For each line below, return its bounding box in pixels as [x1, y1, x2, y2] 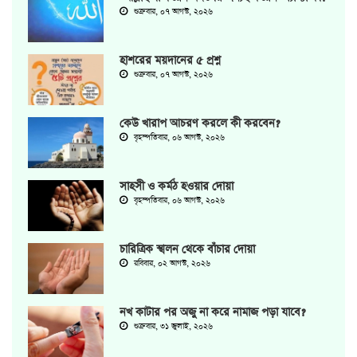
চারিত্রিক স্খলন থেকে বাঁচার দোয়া [120, 241, 255, 257]
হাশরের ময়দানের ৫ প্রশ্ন [120, 52, 221, 69]
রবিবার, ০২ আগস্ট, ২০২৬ [131, 257, 210, 269]
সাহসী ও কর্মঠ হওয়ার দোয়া [120, 178, 233, 194]
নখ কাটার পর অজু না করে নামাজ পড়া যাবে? [120, 304, 305, 320]
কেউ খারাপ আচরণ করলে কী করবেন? [120, 115, 280, 131]
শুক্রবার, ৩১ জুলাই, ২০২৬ [131, 320, 213, 332]
